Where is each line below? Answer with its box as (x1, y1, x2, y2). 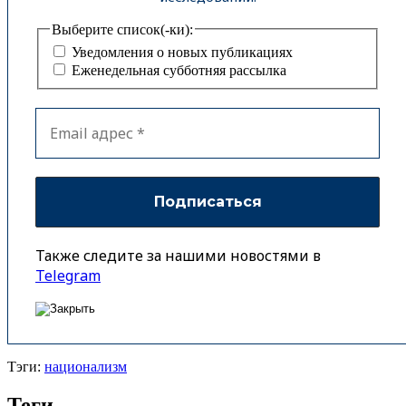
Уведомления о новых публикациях (68, 44, 293, 61)
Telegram (35, 266, 101, 286)
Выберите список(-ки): (52, 21, 193, 37)
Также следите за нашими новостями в (35, 246, 321, 266)
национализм (44, 359, 127, 375)
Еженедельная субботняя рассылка (68, 63, 286, 79)
